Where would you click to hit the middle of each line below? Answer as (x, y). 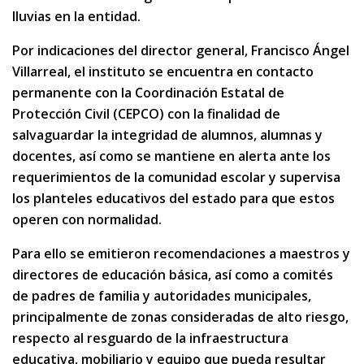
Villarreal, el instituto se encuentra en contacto (163, 72)
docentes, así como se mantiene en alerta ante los (171, 156)
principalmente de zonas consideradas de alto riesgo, (180, 317)
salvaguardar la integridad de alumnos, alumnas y (167, 135)
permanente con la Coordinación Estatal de (148, 93)
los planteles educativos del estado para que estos (173, 199)
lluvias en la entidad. (76, 17)
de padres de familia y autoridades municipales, (162, 296)
